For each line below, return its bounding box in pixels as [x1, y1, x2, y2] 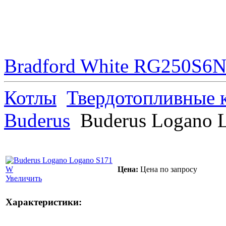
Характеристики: [6, 197, 82, 208]
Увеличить [6, 174, 42, 183]
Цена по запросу [140, 165, 197, 174]
